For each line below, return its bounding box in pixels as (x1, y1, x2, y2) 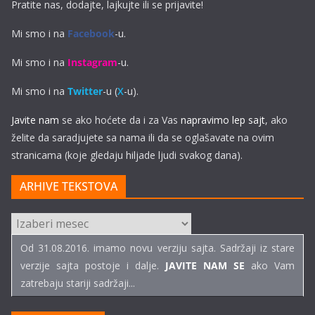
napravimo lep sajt (181, 113, 265, 127)
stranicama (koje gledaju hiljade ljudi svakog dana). (11, 148, 243, 162)
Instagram (67, 56, 117, 69)
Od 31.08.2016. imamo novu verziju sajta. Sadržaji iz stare (20, 241, 295, 255)
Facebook (67, 27, 115, 40)
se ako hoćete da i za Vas (59, 113, 181, 127)
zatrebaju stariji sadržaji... (20, 276, 135, 290)
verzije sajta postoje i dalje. (20, 259, 165, 272)
